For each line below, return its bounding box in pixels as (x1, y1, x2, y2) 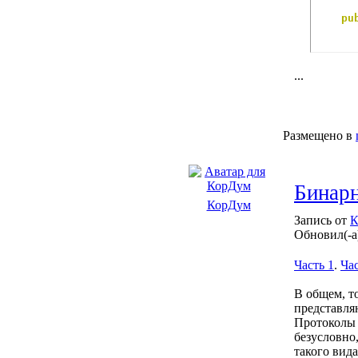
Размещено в (283, 129, 352, 142)
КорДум (206, 198, 251, 212)
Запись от (294, 213, 350, 227)
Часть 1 (294, 258, 334, 272)
